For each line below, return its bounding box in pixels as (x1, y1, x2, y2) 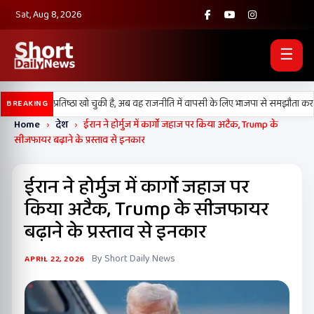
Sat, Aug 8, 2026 (15, 7, 82, 22)
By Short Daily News (92, 251, 176, 266)
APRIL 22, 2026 (25, 252, 86, 266)
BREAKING (6, 97, 48, 110)
